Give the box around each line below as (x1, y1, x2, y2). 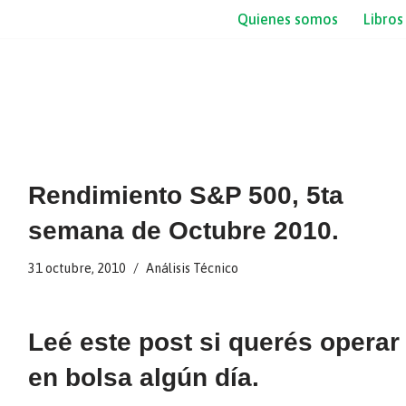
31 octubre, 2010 (27, 261, 126, 275)
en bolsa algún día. (27, 363, 259, 391)
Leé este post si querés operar (27, 328, 400, 356)
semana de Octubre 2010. (27, 217, 339, 245)
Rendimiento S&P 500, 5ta (27, 181, 343, 209)
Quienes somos (237, 11, 338, 27)
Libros (363, 11, 403, 27)
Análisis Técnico (145, 261, 238, 275)
